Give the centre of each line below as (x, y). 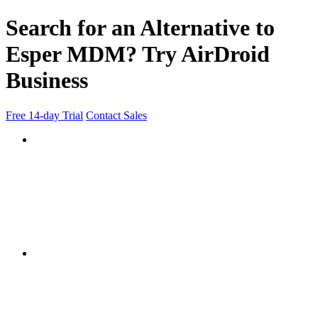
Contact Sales (116, 115)
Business (47, 81)
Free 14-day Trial (44, 115)
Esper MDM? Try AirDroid (138, 54)
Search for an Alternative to (140, 28)
